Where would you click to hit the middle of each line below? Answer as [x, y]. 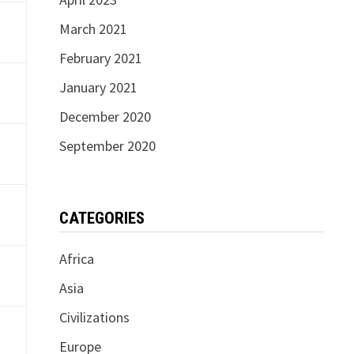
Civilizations [94, 317]
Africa [76, 259]
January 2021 [98, 87]
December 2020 [105, 117]
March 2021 [93, 29]
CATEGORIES [102, 218]
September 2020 [107, 146]
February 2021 [100, 58]
